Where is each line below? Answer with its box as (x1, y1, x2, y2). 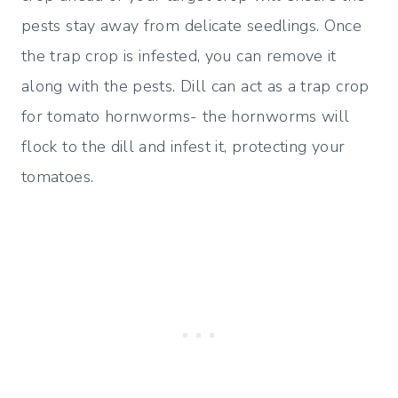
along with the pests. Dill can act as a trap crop (21, 76, 370, 98)
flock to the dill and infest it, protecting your (21, 136, 346, 158)
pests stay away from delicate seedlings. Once (21, 15, 362, 37)
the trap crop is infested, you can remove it (21, 45, 337, 68)
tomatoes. (21, 166, 94, 188)
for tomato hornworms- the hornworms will (21, 106, 350, 128)
